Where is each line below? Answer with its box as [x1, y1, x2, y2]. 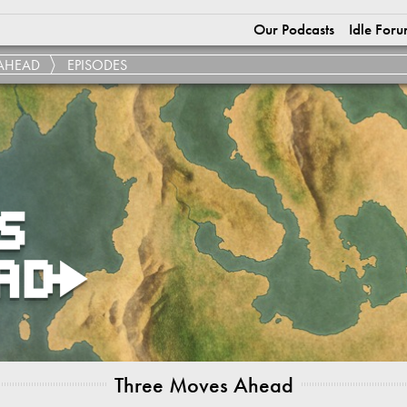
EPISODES [67, 55, 127, 74]
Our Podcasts [253, 19, 334, 39]
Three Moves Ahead [114, 371, 293, 399]
